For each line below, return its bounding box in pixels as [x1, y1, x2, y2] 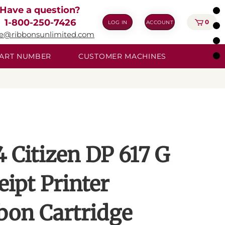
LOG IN [107, 19, 128, 26]
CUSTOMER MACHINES [78, 52, 166, 61]
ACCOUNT [146, 19, 174, 26]
